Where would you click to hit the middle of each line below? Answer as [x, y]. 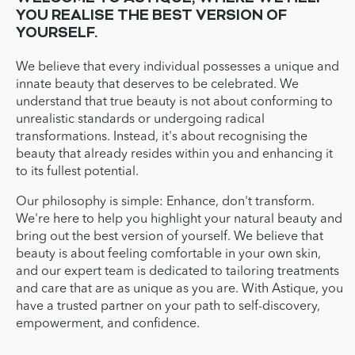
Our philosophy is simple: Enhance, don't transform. [165, 202]
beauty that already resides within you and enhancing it [174, 155]
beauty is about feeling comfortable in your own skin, [168, 254]
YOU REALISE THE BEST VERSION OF [151, 17]
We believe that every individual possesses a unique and [177, 67]
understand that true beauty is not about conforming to [174, 102]
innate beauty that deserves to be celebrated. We [157, 85]
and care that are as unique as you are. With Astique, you [179, 289]
